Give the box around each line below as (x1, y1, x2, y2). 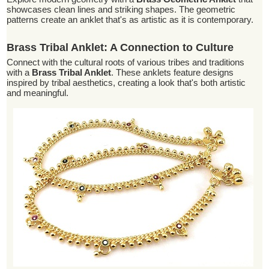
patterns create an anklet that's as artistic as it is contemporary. (7, 14, 254, 25)
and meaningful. (7, 88, 69, 98)
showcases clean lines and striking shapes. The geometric (7, 4, 236, 14)
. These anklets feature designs (111, 67, 234, 77)
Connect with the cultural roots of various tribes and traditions (7, 57, 245, 67)
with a (7, 67, 32, 77)
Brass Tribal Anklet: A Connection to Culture (7, 41, 234, 53)
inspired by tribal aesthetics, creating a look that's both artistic (7, 77, 246, 88)
